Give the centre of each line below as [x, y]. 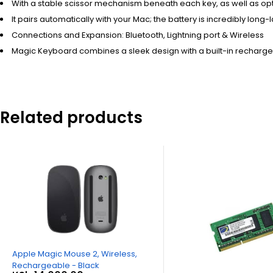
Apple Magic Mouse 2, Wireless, [74, 253]
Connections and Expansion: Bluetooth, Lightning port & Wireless [138, 35]
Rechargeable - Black [55, 265]
